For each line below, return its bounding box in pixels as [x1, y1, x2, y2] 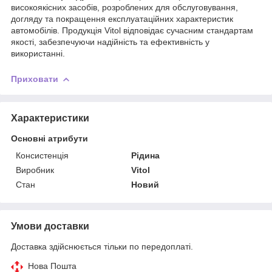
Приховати [11, 73, 58, 84]
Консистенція [16, 150, 69, 160]
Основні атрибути [11, 133, 88, 143]
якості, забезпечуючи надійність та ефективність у [11, 36, 209, 47]
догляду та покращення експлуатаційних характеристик [11, 13, 233, 24]
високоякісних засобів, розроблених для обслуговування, [11, 2, 238, 12]
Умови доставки [11, 220, 89, 231]
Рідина [131, 150, 160, 160]
